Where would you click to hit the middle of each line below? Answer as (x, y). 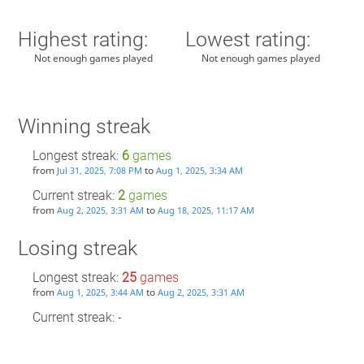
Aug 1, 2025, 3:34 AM (199, 171)
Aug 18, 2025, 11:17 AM (206, 210)
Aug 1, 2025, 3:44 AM (100, 292)
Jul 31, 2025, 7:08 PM (99, 171)
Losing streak (77, 249)
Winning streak (84, 127)
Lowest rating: (248, 39)
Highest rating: (82, 39)
